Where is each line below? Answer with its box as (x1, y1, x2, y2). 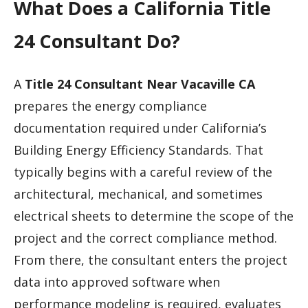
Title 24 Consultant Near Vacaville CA (25, 76, 255, 93)
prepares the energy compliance (14, 98, 207, 115)
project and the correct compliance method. (14, 230, 277, 247)
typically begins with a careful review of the (14, 164, 272, 181)
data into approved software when (14, 274, 220, 291)
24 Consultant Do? (14, 27, 180, 54)
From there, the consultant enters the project (14, 252, 287, 269)
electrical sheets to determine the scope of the (14, 208, 294, 225)
